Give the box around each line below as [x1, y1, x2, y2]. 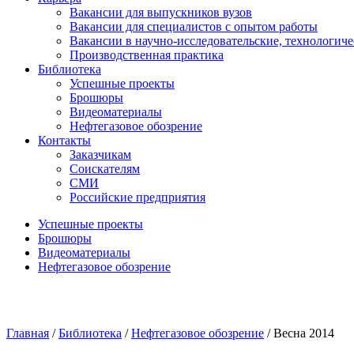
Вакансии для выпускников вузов [70, 6, 252, 19]
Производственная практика [70, 48, 224, 62]
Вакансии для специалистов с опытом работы [70, 20, 318, 33]
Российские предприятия [70, 190, 205, 204]
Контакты [38, 134, 91, 147]
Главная [6, 326, 49, 340]
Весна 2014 [273, 326, 334, 340]
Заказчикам [70, 148, 131, 161]
